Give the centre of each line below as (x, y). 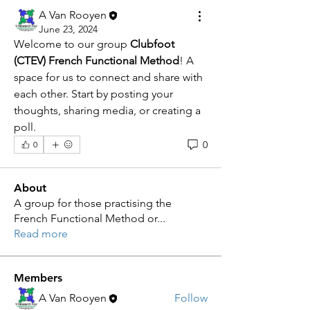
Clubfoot (152, 44)
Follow (191, 298)
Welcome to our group (72, 44)
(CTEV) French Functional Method (97, 61)
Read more (41, 234)
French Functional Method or (85, 218)
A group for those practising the (93, 203)
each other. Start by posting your (93, 94)
